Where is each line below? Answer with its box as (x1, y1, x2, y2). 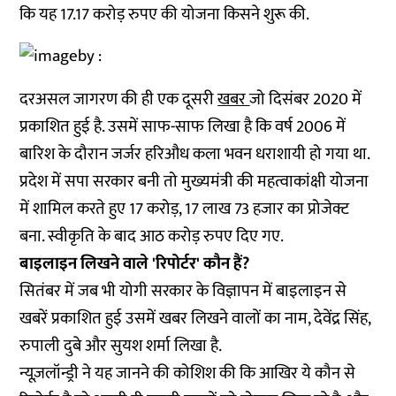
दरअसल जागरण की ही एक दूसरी (19, 86, 218, 113)
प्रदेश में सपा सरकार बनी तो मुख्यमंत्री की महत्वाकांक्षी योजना (19, 168, 369, 195)
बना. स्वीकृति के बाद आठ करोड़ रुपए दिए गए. (19, 223, 285, 250)
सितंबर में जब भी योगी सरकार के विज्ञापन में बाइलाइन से (19, 278, 347, 305)
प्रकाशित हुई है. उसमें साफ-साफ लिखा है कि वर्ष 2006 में (19, 113, 346, 141)
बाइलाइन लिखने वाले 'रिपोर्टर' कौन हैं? (19, 250, 250, 278)
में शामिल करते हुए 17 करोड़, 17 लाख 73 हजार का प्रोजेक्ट (19, 195, 350, 223)
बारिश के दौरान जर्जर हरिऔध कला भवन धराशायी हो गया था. (19, 141, 370, 168)
